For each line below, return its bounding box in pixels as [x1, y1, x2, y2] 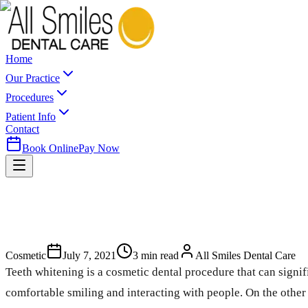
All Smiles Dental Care [195, 249, 296, 261]
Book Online [22, 142, 78, 154]
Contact [5, 123, 39, 135]
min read [138, 249, 179, 261]
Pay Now [78, 142, 120, 154]
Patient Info [5, 111, 56, 122]
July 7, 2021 [63, 249, 116, 261]
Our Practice [5, 72, 60, 84]
